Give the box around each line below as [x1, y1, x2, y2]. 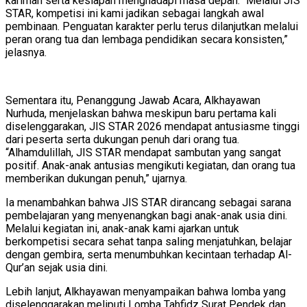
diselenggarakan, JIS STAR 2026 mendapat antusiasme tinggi [5, 119, 299, 133]
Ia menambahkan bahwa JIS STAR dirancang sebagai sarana [5, 195, 291, 209]
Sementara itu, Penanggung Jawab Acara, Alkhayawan [5, 93, 260, 107]
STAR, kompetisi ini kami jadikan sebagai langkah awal [5, 6, 264, 20]
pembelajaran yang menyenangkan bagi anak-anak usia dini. [5, 208, 287, 222]
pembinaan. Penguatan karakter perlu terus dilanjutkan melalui [5, 19, 298, 33]
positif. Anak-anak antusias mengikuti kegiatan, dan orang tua [5, 158, 295, 172]
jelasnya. [5, 45, 47, 59]
